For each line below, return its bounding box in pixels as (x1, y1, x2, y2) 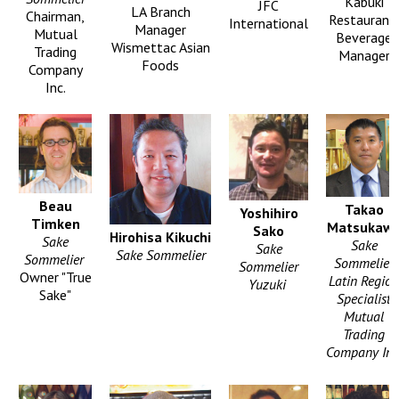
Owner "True (19, 268, 92, 287)
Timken (30, 215, 80, 233)
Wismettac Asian (110, 38, 210, 57)
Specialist (337, 289, 391, 307)
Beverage (336, 28, 392, 46)
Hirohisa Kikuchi (110, 228, 211, 247)
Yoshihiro (239, 203, 298, 222)
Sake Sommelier (115, 246, 206, 265)
